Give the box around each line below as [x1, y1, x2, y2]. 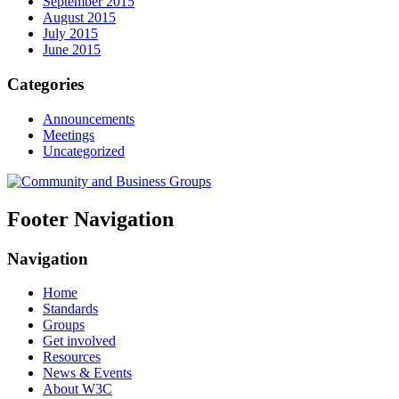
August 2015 [43, 10, 116, 26]
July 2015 [43, 26, 98, 42]
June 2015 [43, 42, 101, 58]
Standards [43, 301, 98, 317]
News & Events [43, 365, 132, 381]
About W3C [43, 381, 112, 397]
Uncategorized [43, 142, 125, 159]
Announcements [43, 110, 134, 126]
